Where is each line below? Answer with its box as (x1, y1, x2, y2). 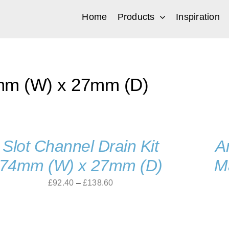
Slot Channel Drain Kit (3, 137, 159, 155)
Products (117, 11, 155, 22)
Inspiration (176, 11, 220, 22)
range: (112, 193, 137, 202)
